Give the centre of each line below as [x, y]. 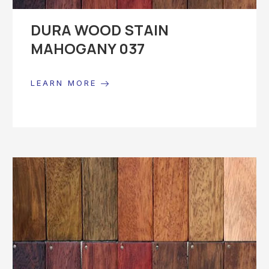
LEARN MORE [66, 83]
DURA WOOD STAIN [100, 29]
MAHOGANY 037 [88, 48]
